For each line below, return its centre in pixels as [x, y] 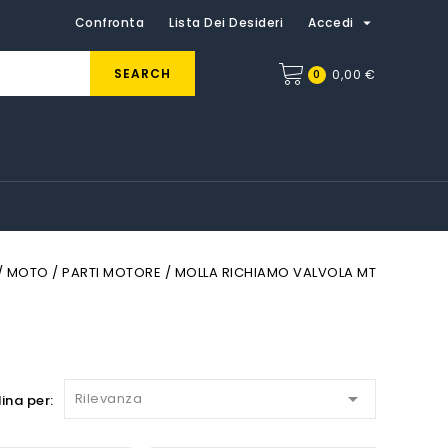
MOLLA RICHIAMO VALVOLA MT [275, 272]
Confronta [109, 22]
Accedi [333, 22]
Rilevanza [108, 398]
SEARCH [142, 73]
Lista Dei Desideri [226, 22]
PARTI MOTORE [111, 272]
